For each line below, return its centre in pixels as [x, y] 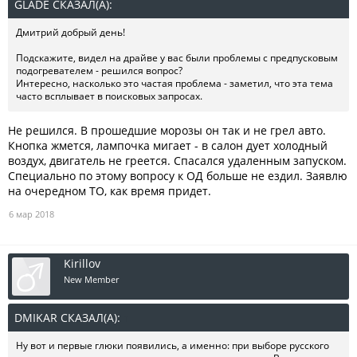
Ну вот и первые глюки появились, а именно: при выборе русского [173, 345]
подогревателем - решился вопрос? [99, 71]
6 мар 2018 [31, 214]
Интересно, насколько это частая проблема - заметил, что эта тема [175, 83]
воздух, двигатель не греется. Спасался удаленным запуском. [177, 161]
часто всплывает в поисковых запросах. [109, 96]
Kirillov [82, 263]
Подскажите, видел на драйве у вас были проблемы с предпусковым [177, 58]
